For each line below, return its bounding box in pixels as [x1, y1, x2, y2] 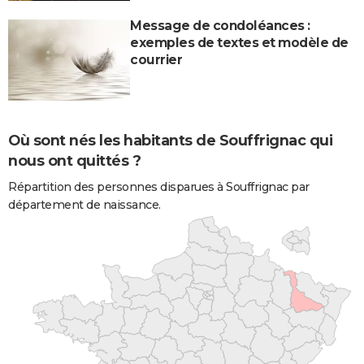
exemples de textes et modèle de [130, 34, 349, 50]
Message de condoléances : [130, 17, 310, 33]
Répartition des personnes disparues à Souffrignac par [8, 180, 310, 195]
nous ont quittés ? [8, 151, 141, 170]
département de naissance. [8, 197, 161, 213]
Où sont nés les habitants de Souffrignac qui [8, 131, 332, 149]
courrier [130, 51, 182, 67]
